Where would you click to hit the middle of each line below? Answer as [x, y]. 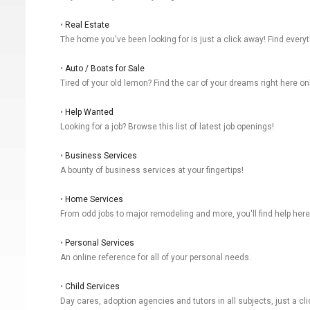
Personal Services [100, 243]
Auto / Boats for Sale [105, 68]
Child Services [92, 286]
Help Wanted [89, 112]
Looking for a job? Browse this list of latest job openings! [167, 126]
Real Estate [87, 25]
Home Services [94, 199]
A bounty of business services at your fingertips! [152, 170]
